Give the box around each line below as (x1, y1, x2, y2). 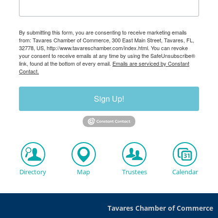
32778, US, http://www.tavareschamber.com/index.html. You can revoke (19, 44, 188, 52)
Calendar (172, 167, 198, 177)
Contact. (19, 67, 39, 75)
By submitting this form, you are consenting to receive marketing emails (19, 28, 187, 36)
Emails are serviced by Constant (112, 59, 189, 68)
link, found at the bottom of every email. (19, 59, 112, 68)
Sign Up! (94, 93, 124, 105)
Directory (19, 167, 47, 177)
